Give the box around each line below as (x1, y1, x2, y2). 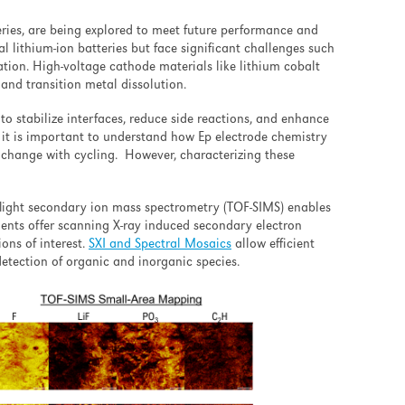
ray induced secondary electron (123, 220, 302, 234)
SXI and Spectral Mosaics (89, 238, 231, 252)
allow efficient (231, 238, 315, 252)
